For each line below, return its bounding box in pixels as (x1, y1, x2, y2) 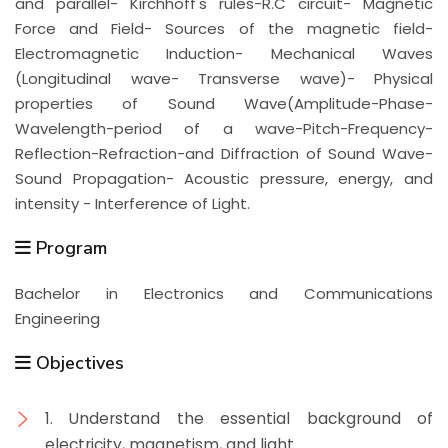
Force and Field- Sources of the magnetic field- (15, 18, 433, 40)
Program (31, 236, 107, 261)
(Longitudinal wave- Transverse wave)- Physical (15, 68, 433, 90)
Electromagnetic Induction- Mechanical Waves (15, 43, 433, 65)
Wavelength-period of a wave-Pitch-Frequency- (15, 118, 433, 140)
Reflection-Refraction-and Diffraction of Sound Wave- (15, 143, 433, 165)
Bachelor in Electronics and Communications (15, 283, 433, 305)
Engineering (15, 308, 100, 330)
